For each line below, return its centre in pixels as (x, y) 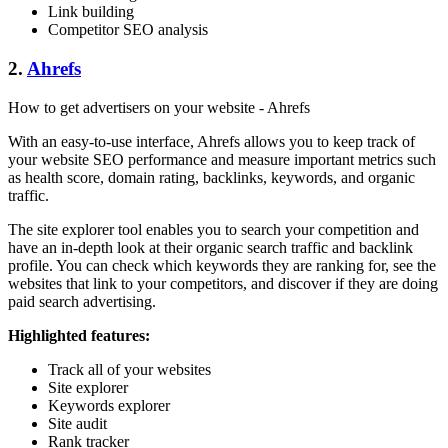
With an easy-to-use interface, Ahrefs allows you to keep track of (211, 141)
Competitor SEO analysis (128, 30)
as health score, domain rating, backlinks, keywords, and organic (211, 177)
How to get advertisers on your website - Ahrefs (159, 107)
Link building (91, 12)
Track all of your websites (129, 369)
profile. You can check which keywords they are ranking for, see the (222, 265)
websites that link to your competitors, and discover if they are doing (223, 283)
